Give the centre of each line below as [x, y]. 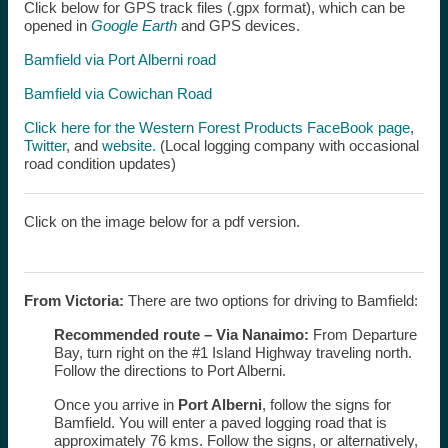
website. [128, 145]
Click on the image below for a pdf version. [161, 221]
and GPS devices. [240, 25]
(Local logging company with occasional [287, 145]
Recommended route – [132, 335]
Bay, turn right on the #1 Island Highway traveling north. [232, 353]
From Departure [362, 335]
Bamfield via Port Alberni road [119, 59]
